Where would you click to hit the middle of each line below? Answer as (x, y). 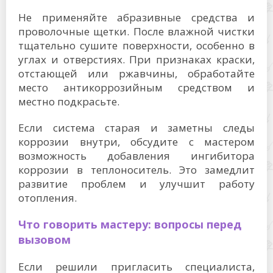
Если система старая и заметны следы (136, 128)
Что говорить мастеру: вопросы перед (130, 224)
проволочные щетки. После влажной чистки (136, 31)
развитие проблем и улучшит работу (136, 184)
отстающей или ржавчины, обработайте (136, 73)
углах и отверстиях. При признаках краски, (136, 59)
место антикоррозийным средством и (136, 87)
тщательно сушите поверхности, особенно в (136, 45)
